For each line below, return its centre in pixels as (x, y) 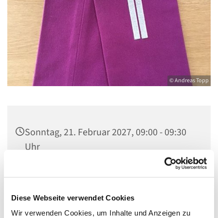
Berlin (37, 188)
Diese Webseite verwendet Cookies (73, 198)
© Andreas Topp (189, 81)
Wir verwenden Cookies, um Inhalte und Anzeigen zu (101, 213)
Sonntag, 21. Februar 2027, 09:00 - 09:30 (106, 133)
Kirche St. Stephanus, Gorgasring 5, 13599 (109, 173)
